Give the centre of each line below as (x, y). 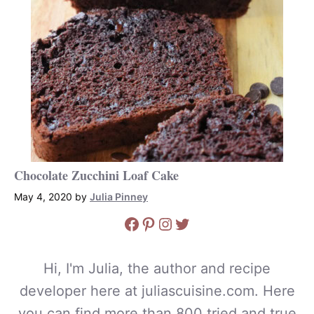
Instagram (198, 223)
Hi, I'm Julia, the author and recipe (157, 268)
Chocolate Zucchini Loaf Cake (96, 175)
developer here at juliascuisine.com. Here (157, 291)
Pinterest (176, 223)
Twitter (202, 223)
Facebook (163, 223)
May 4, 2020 (43, 197)
